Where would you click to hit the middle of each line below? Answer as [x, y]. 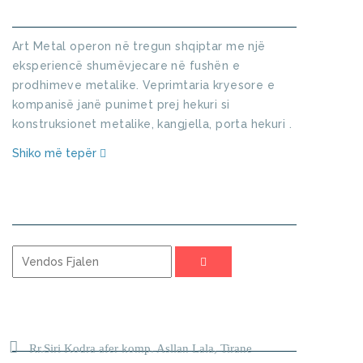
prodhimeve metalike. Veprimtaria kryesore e [144, 85]
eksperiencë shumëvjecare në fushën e [126, 66]
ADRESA [102, 328]
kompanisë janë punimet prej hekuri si [121, 105]
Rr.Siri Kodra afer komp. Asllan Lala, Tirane [141, 349]
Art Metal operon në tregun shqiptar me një [139, 47]
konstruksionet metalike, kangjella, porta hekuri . [152, 124]
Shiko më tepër [56, 154]
